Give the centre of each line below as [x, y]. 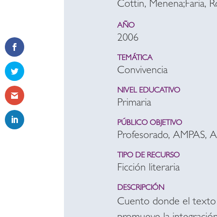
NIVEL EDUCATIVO [149, 91]
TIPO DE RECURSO [148, 156]
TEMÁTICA [135, 59]
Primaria [134, 104]
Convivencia [142, 71]
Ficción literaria [148, 169]
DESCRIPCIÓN [141, 188]
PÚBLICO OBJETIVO [150, 124]
